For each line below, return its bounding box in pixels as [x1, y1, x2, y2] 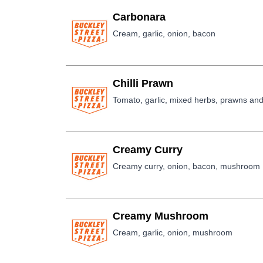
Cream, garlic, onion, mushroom [113, 228, 232, 237]
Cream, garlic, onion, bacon [113, 29, 215, 38]
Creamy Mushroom [113, 210, 208, 222]
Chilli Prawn [113, 77, 173, 89]
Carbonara [113, 11, 166, 23]
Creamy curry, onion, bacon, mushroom [113, 161, 260, 171]
